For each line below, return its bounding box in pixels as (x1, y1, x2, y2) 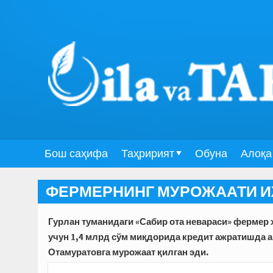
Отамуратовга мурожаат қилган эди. (48, 246, 209, 258)
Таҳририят (121, 147, 174, 160)
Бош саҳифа (44, 147, 108, 160)
